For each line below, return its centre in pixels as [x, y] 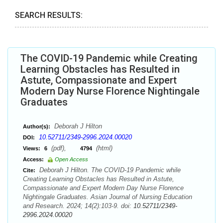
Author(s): [37, 126]
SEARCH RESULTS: [49, 15]
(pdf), [65, 148]
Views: [32, 148]
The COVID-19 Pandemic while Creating [109, 58]
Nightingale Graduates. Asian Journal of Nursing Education [108, 197]
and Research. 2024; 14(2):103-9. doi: [78, 206]
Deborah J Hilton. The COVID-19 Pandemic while [109, 170]
